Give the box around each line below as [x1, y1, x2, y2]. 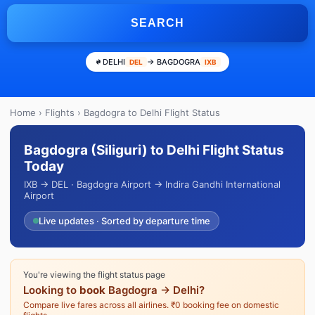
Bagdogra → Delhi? [105, 283, 205, 297]
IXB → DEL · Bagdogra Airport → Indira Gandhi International [24, 179, 281, 190]
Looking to [23, 283, 79, 297]
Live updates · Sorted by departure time [39, 215, 210, 226]
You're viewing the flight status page [23, 269, 165, 280]
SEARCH [131, 17, 184, 29]
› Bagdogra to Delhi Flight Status [75, 107, 220, 118]
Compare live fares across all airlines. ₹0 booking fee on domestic [23, 300, 279, 310]
